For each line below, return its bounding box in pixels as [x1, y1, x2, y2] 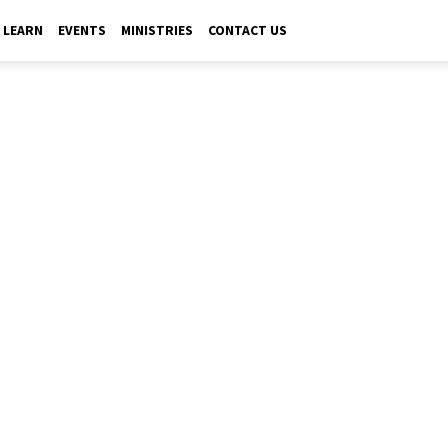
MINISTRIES [121, 22, 193, 39]
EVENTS [58, 22, 106, 39]
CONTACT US [208, 22, 287, 39]
